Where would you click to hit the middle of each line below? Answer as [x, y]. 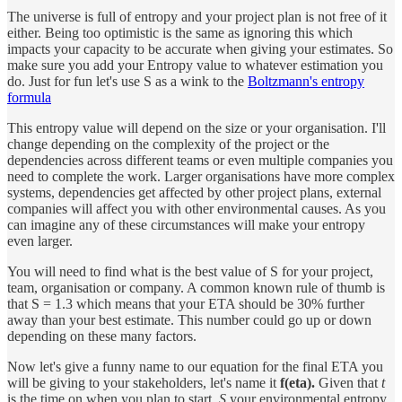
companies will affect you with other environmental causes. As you [197, 209]
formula [29, 98]
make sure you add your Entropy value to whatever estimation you [195, 66]
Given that [348, 383]
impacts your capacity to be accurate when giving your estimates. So [200, 49]
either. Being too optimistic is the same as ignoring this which [180, 33]
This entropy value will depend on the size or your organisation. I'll [197, 128]
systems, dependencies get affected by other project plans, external [194, 193]
